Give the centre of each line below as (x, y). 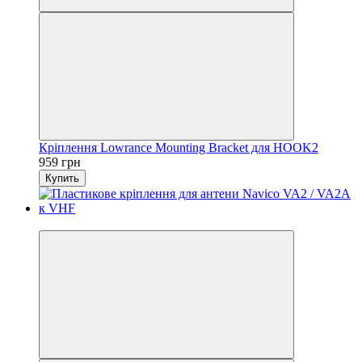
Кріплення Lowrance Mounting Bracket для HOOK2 (179, 147)
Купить (62, 178)
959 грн (60, 162)
